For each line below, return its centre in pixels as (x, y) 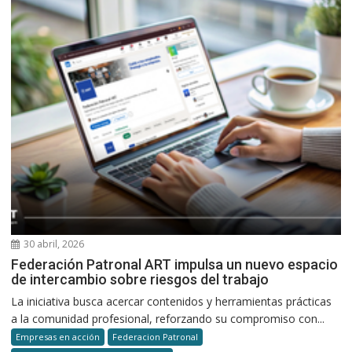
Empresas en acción (58, 336)
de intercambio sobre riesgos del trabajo (140, 279)
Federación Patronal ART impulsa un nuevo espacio (175, 264)
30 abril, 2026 (53, 244)
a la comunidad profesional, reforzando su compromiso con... (168, 318)
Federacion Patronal (156, 336)
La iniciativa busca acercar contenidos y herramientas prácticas (172, 301)
